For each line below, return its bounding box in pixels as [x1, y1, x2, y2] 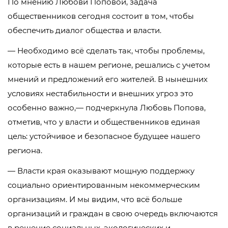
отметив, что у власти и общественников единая [8, 117, 200, 127]
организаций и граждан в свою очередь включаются [8, 209, 218, 218]
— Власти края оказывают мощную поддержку [8, 166, 194, 176]
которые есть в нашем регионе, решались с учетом [8, 60, 210, 70]
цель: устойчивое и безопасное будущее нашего [8, 131, 201, 141]
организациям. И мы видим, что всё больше [8, 194, 182, 204]
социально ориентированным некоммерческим [8, 180, 200, 190]
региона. [8, 146, 42, 155]
